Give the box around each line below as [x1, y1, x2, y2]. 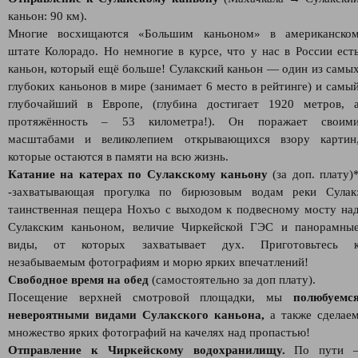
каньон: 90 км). [8, 10, 87, 22]
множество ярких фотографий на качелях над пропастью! [8, 326, 310, 339]
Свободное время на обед [8, 273, 149, 286]
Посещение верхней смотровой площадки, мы [8, 291, 293, 304]
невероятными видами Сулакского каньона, [8, 308, 265, 321]
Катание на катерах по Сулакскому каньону [8, 168, 268, 181]
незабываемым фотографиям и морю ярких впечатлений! [8, 256, 308, 268]
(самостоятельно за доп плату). [149, 273, 316, 286]
